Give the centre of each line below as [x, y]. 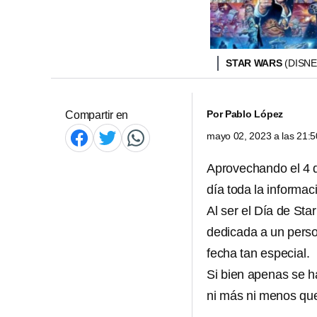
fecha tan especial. [258, 253]
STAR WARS [255, 63]
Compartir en [97, 115]
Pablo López [254, 114]
